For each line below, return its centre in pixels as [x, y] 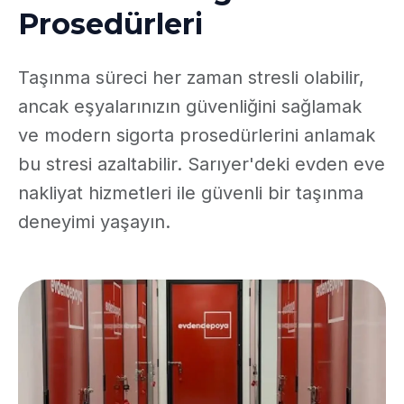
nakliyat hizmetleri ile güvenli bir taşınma [191, 193]
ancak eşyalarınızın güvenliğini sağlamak [190, 106]
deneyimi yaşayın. [94, 222]
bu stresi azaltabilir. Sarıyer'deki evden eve [202, 164]
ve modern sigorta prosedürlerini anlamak [197, 135]
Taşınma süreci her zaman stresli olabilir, [191, 78]
